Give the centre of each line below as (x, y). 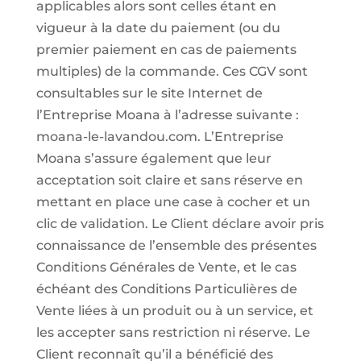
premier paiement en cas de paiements (166, 50)
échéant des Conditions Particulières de (166, 289)
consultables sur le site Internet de (149, 93)
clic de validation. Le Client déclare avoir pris (180, 224)
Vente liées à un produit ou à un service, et (174, 311)
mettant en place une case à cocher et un (173, 202)
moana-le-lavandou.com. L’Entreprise (160, 137)
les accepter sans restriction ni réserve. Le (173, 332)
